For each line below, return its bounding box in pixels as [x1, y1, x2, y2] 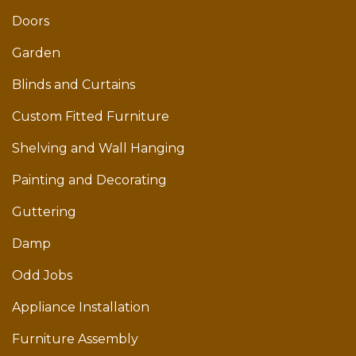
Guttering [12, 204, 76, 220]
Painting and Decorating [12, 172, 167, 188]
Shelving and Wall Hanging [12, 141, 185, 157]
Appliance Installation [12, 300, 149, 315]
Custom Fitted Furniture [12, 109, 169, 125]
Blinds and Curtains [12, 77, 135, 93]
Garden [12, 45, 60, 61]
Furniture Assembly [12, 331, 138, 347]
